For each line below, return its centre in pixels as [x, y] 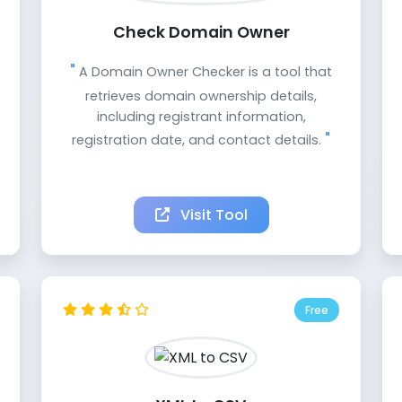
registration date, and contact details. [198, 140]
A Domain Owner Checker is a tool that [204, 72]
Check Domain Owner [201, 33]
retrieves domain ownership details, [201, 96]
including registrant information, [201, 117]
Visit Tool [212, 215]
